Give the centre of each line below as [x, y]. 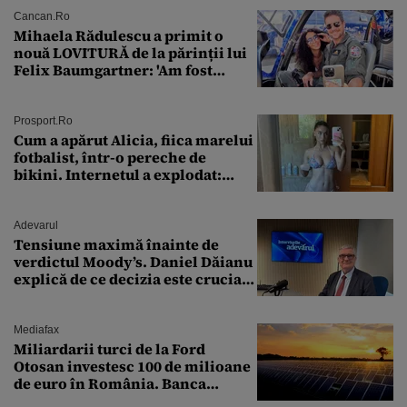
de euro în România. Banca [110, 383]
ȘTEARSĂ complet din [92, 87]
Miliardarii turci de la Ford [109, 348]
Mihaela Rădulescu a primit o [119, 35]
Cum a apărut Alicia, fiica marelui [134, 139]
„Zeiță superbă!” [72, 191]
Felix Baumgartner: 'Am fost [113, 69]
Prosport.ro [43, 120]
